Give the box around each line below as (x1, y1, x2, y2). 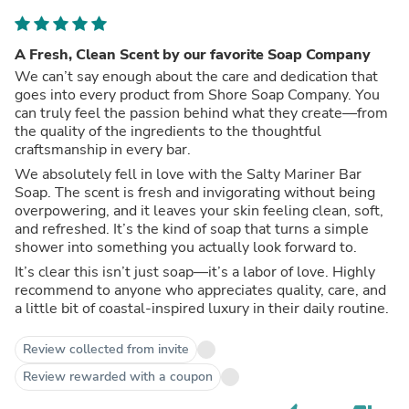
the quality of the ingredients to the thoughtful (15, 121, 321, 142)
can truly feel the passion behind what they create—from (15, 102, 388, 123)
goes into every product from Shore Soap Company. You (15, 84, 380, 105)
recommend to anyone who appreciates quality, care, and (15, 279, 386, 300)
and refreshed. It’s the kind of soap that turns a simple (15, 218, 369, 239)
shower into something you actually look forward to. (15, 236, 357, 257)
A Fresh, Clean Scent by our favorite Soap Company (15, 44, 371, 65)
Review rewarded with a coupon (23, 367, 213, 385)
